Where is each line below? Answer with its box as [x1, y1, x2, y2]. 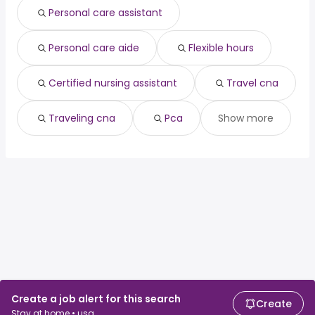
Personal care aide [49, 41, 139, 56]
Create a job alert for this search [11, 292, 181, 306]
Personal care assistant [49, 6, 162, 20]
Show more [218, 111, 274, 126]
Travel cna [226, 76, 278, 91]
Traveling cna [49, 111, 115, 126]
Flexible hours [188, 41, 254, 56]
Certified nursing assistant [49, 76, 177, 91]
